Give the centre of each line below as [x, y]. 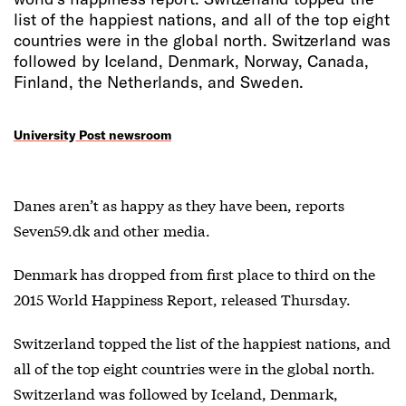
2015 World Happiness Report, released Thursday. [182, 299]
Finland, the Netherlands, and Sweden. [159, 82]
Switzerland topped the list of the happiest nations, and [202, 342]
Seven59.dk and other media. [112, 230]
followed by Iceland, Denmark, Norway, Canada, [191, 61]
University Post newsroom [92, 134]
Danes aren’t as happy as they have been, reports [179, 204]
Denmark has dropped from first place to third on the [194, 273]
